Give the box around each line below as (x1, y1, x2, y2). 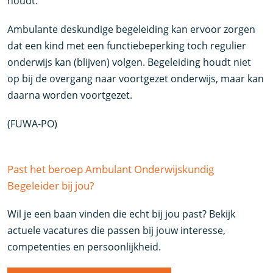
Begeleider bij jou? (7, 179, 94, 193)
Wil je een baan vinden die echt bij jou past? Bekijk (7, 207, 236, 221)
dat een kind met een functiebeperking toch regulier (7, 39, 247, 53)
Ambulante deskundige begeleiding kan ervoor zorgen (7, 23, 256, 37)
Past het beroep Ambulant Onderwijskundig (7, 162, 214, 177)
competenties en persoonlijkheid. (7, 240, 161, 254)
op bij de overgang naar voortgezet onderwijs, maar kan (7, 72, 264, 86)
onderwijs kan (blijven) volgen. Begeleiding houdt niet (7, 55, 252, 69)
